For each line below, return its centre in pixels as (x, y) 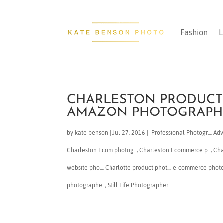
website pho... (85, 167)
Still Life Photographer (138, 185)
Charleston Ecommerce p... (175, 150)
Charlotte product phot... (138, 167)
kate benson (92, 133)
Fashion (194, 32)
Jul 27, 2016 (129, 133)
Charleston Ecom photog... (102, 150)
